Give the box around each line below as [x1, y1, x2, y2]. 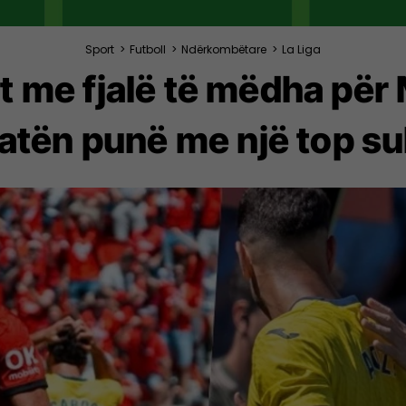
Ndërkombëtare [181, 41, 266, 57]
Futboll [130, 41, 166, 57]
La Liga [282, 41, 321, 57]
